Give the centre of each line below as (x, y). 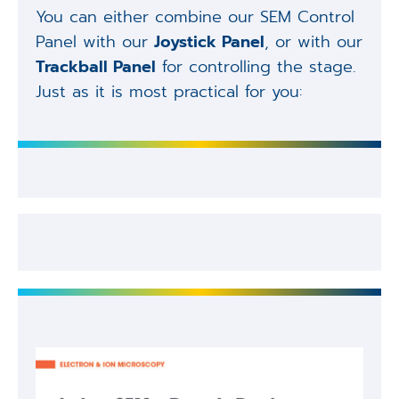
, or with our (313, 42)
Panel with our (94, 42)
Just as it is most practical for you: (168, 92)
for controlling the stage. (255, 67)
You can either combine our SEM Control (195, 17)
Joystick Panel (209, 42)
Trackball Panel (95, 67)
